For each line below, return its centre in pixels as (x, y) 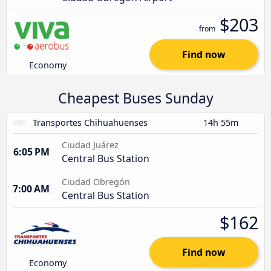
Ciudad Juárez (90, 145)
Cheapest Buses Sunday (135, 98)
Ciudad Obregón (96, 181)
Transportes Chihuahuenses (90, 122)
